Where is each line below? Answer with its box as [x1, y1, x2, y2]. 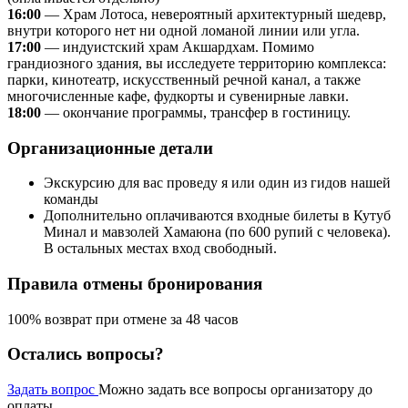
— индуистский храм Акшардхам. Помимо [41, 38, 314, 55]
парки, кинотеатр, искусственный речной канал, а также [7, 71, 361, 87]
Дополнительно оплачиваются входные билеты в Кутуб [44, 208, 391, 224]
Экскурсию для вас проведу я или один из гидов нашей [44, 175, 391, 191]
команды [44, 191, 98, 208]
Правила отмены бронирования [7, 273, 262, 293]
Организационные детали [7, 138, 213, 158]
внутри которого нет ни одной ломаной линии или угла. [7, 22, 360, 38]
